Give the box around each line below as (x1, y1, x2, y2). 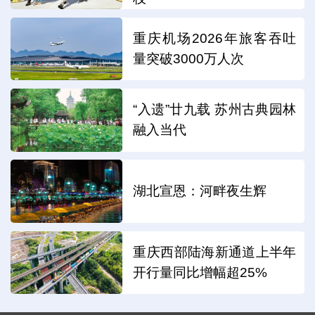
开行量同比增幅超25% (133, 264, 268, 280)
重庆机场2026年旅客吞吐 (133, 30, 297, 46)
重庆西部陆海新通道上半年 (133, 244, 297, 259)
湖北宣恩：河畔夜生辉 (133, 184, 267, 199)
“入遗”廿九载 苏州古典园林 (133, 101, 297, 117)
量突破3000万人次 (133, 51, 245, 66)
